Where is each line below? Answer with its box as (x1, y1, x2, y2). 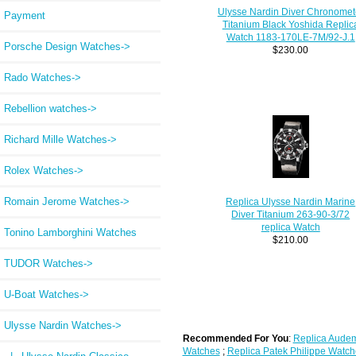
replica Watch (261, 221, 320, 232)
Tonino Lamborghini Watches (4, 226, 137, 238)
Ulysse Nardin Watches (4, 319, 112, 331)
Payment (4, 9, 45, 21)
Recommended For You (182, 332, 288, 343)
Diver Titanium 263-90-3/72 (231, 208, 350, 219)
